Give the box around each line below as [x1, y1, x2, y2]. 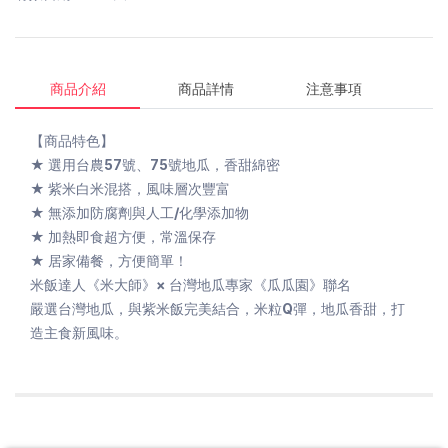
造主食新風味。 [30, 324, 128, 341]
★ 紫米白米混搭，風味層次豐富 [30, 180, 230, 197]
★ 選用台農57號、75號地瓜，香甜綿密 [30, 156, 280, 173]
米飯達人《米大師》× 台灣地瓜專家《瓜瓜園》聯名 [30, 276, 351, 293]
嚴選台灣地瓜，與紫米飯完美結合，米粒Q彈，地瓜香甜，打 [30, 300, 405, 317]
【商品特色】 [30, 132, 114, 149]
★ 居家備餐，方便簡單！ [30, 252, 188, 269]
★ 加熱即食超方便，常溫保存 [30, 228, 216, 245]
